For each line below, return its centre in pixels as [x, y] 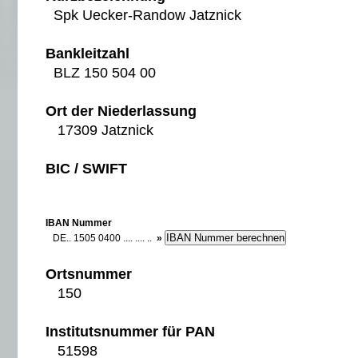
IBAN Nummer [79, 223]
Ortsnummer [89, 274]
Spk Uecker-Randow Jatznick [143, 15]
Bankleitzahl [88, 54]
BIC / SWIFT [86, 169]
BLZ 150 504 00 [101, 73]
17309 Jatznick [99, 130]
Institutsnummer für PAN [130, 332]
